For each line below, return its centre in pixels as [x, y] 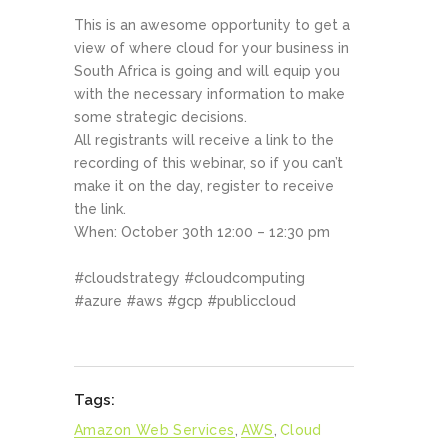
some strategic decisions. [160, 116]
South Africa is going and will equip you [207, 70]
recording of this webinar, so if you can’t [208, 162]
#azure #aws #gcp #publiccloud [185, 300]
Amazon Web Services [154, 429]
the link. [100, 208]
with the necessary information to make [209, 93]
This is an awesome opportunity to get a [212, 24]
